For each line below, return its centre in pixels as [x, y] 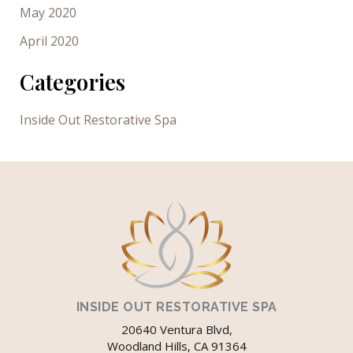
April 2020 [49, 41]
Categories [72, 82]
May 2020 [48, 13]
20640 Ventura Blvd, [176, 329]
